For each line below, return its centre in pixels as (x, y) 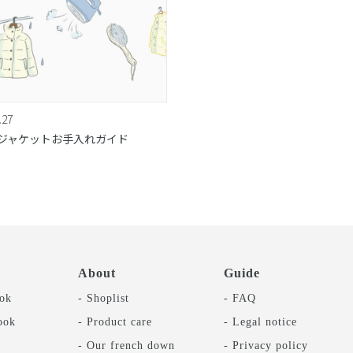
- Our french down (127, 345)
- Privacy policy (266, 345)
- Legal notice (260, 321)
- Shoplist (104, 297)
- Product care (115, 321)
